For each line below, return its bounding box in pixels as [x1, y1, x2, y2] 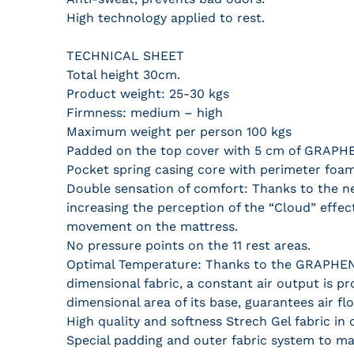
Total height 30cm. [66, 67, 180, 82]
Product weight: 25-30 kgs [66, 86, 229, 101]
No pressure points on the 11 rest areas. [66, 238, 311, 253]
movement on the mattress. [66, 219, 238, 234]
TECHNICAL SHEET [66, 48, 184, 63]
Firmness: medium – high [66, 105, 223, 120]
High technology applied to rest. [66, 10, 265, 25]
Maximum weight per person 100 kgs [66, 124, 292, 139]
